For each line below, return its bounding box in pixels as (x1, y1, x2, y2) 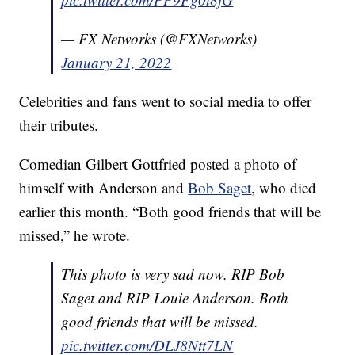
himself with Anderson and (19, 177, 189, 198)
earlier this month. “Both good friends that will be (19, 201, 322, 222)
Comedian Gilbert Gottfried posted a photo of (19, 154, 297, 174)
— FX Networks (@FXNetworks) (61, 29, 258, 49)
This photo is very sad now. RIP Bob (61, 264, 285, 284)
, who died (251, 177, 317, 198)
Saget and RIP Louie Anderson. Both (61, 288, 289, 308)
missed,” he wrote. (19, 225, 131, 246)
